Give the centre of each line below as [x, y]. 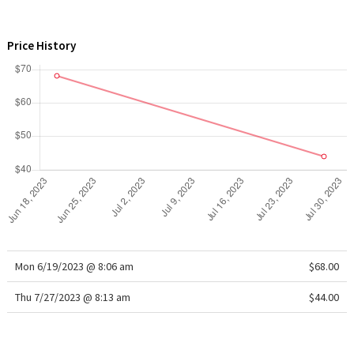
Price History [41, 45]
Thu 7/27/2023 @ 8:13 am [72, 297]
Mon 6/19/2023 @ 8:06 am [74, 266]
